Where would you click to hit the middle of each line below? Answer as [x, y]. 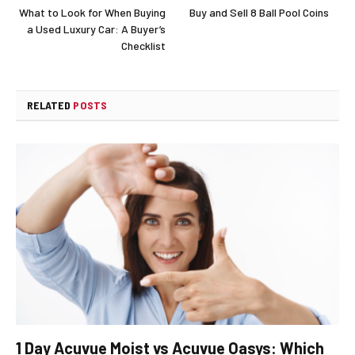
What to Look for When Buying [92, 12]
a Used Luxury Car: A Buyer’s [96, 29]
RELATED [50, 105]
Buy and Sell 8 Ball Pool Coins [259, 12]
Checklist [143, 45]
